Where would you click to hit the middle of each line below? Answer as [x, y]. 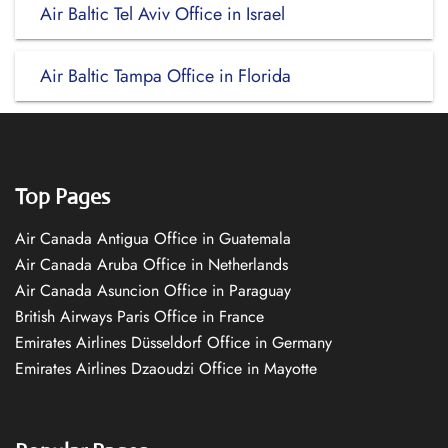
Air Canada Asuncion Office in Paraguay [153, 290]
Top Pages [62, 196]
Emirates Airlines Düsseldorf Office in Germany [173, 342]
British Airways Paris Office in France [139, 316]
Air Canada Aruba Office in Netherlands [151, 264]
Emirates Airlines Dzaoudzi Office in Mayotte [166, 368]
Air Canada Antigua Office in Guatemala [153, 238]
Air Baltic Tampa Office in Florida [165, 76]
